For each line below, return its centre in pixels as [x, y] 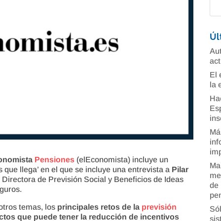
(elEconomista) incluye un [122, 159]
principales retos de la [100, 207]
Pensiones [55, 159]
